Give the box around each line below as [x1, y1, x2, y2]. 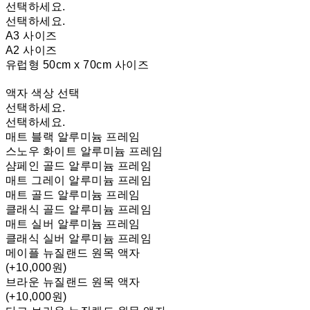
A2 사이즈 [6, 44, 57, 57]
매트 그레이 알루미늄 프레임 [6, 174, 152, 187]
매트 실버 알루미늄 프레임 [6, 218, 140, 230]
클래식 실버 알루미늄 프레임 [6, 232, 152, 245]
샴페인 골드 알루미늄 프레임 [6, 160, 152, 172]
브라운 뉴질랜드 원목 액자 [6, 276, 140, 289]
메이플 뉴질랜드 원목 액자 [6, 247, 140, 259]
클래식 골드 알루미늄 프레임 [6, 203, 152, 216]
